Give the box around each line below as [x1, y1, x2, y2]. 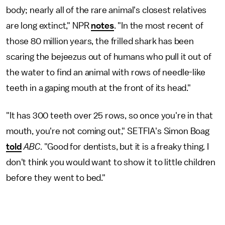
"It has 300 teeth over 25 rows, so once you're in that [6, 110, 213, 120]
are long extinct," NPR [6, 21, 91, 30]
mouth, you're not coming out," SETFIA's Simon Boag [6, 126, 209, 136]
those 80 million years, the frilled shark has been [6, 36, 194, 46]
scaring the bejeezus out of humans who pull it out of [6, 52, 211, 61]
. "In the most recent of [114, 21, 203, 30]
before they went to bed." [6, 173, 105, 182]
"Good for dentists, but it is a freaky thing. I [42, 142, 209, 151]
